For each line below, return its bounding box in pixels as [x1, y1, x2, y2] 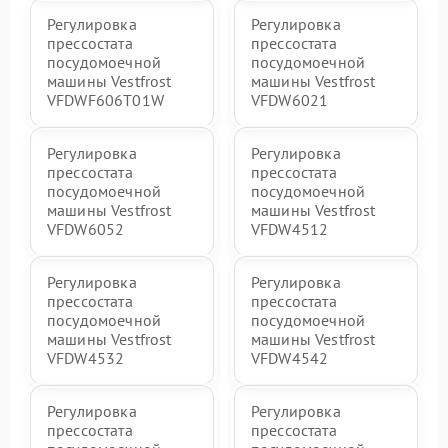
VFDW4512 [251, 218, 329, 239]
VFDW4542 [251, 347, 329, 368]
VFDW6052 [47, 218, 125, 239]
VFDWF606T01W [47, 89, 164, 110]
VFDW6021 [251, 89, 329, 110]
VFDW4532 [47, 347, 125, 368]
